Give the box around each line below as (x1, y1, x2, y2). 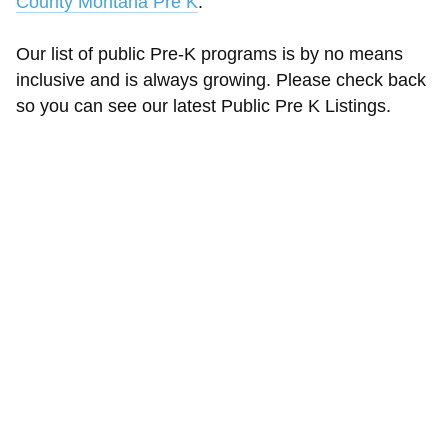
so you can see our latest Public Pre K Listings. (16, 96, 391, 116)
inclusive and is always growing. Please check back (16, 70, 426, 90)
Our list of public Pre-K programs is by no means (16, 44, 403, 64)
